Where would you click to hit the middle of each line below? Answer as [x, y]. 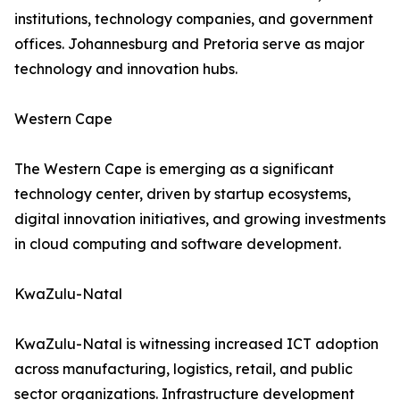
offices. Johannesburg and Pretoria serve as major [189, 44]
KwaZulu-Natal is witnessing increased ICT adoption [196, 344]
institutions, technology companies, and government [194, 19]
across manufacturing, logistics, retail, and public [183, 369]
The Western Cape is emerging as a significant [174, 169]
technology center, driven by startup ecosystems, [183, 194]
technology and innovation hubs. [126, 69]
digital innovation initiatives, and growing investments [200, 219]
